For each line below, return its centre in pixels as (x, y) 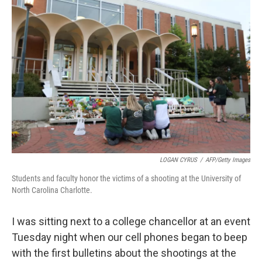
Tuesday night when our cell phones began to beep (130, 237)
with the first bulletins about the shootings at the (124, 253)
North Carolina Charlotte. (52, 190)
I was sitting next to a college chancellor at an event (131, 221)
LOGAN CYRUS (178, 160)
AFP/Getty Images (228, 160)
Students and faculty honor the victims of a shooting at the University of (126, 178)
